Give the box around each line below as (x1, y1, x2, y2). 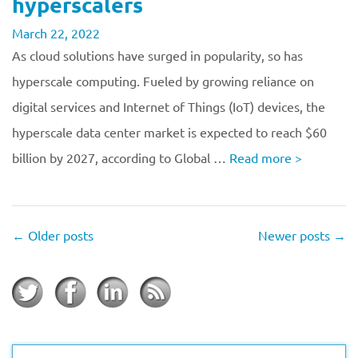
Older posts (25, 227, 93, 243)
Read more (229, 149, 295, 165)
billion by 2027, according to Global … (12, 149, 229, 165)
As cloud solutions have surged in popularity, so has (12, 47, 303, 63)
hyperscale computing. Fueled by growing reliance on (12, 73, 314, 89)
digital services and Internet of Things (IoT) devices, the (12, 98, 325, 114)
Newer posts (258, 227, 333, 243)
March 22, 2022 (12, 25, 100, 41)
